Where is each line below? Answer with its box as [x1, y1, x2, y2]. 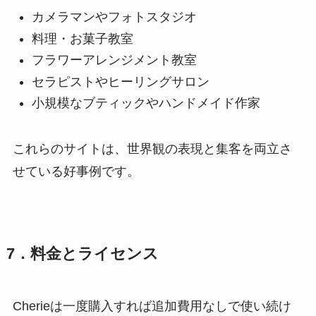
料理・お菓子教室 [31, 31, 133, 46]
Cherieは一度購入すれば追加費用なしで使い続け [12, 298, 291, 313]
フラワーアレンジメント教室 [31, 53, 197, 68]
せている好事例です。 [12, 164, 140, 178]
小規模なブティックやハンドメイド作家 [31, 95, 260, 110]
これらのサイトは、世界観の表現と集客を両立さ [12, 141, 292, 156]
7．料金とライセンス [6, 245, 159, 262]
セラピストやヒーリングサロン [31, 74, 209, 89]
